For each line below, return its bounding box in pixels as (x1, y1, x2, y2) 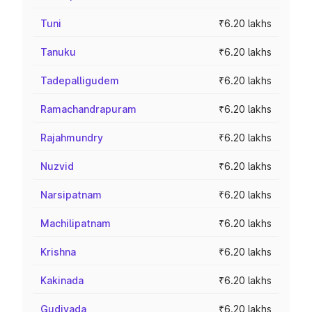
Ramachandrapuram (40, 103, 136, 115)
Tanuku (40, 46, 76, 58)
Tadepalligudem (40, 75, 119, 86)
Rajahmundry (40, 132, 103, 143)
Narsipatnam (40, 189, 102, 201)
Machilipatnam (40, 217, 111, 229)
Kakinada (40, 274, 84, 286)
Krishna (40, 246, 76, 258)
